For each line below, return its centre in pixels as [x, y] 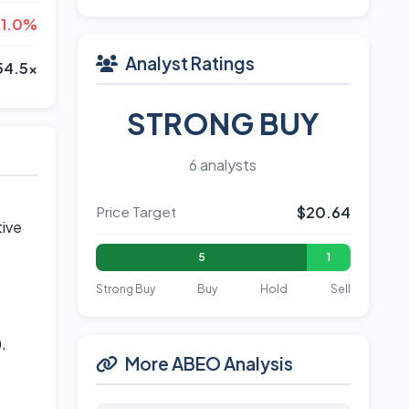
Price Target [136, 211]
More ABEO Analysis [209, 363]
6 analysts [223, 165]
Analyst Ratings [189, 63]
